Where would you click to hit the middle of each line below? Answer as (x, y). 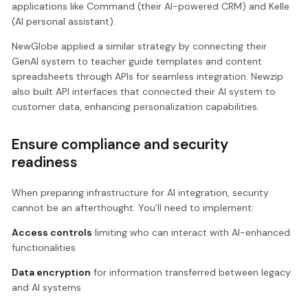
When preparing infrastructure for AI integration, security (141, 193)
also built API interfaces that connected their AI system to (144, 91)
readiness (45, 162)
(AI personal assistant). (64, 21)
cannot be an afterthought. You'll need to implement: (133, 208)
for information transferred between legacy (191, 273)
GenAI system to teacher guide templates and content (137, 61)
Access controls (52, 233)
